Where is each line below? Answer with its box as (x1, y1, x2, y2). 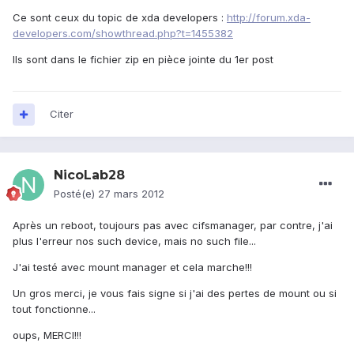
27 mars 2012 (98, 187, 164, 201)
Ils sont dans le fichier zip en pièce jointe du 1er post (13, 53, 273, 66)
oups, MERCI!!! (13, 329, 81, 342)
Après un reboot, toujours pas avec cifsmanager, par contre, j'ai (13, 219, 333, 232)
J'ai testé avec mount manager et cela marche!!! (13, 261, 252, 274)
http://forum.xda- (227, 11, 311, 24)
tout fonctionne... (13, 303, 96, 316)
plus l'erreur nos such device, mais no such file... (13, 235, 256, 248)
